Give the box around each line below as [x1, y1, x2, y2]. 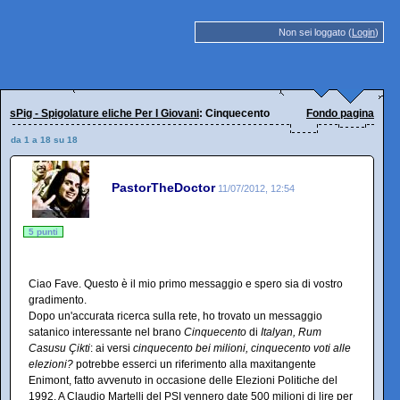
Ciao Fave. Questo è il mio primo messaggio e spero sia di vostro [29, 278, 343, 290]
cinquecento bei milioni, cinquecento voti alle [133, 342, 351, 354]
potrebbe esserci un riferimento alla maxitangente [73, 358, 316, 371]
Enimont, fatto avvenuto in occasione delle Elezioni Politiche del [29, 374, 337, 387]
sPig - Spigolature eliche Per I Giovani [10, 107, 199, 120]
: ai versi [90, 342, 133, 354]
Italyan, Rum [261, 326, 321, 338]
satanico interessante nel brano [29, 326, 184, 338]
